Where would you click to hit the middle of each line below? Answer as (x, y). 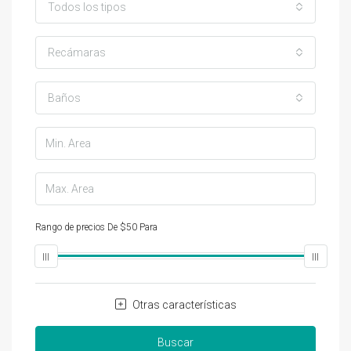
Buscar (175, 342)
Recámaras (77, 52)
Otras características (183, 304)
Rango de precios (70, 227)
